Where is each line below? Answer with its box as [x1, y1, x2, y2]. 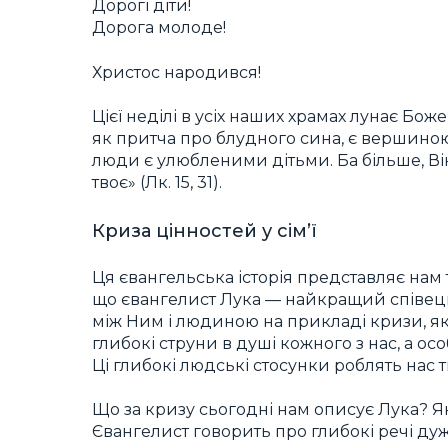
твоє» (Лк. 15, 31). [92, 173, 222, 192]
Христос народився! [92, 62, 261, 82]
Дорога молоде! [92, 18, 226, 38]
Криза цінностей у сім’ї [92, 220, 317, 243]
